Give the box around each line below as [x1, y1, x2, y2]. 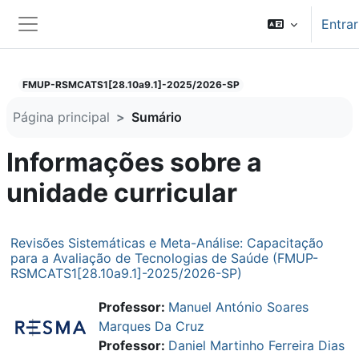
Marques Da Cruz [99, 317, 204, 334]
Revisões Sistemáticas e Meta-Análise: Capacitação [10, 234, 324, 251]
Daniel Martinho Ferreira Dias [168, 337, 345, 353]
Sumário [131, 109, 182, 126]
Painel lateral [27, 34, 125, 53]
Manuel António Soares [168, 298, 309, 315]
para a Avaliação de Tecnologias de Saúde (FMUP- [10, 249, 318, 266]
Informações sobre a [6, 146, 262, 178]
